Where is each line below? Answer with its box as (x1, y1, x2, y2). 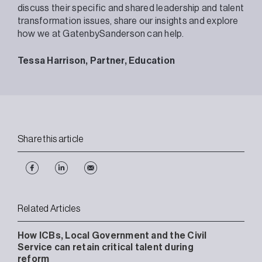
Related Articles (18, 204, 80, 213)
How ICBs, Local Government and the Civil (18, 230, 207, 240)
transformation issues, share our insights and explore (18, 16, 239, 26)
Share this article (18, 134, 84, 144)
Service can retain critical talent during (18, 242, 194, 252)
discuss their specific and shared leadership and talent (18, 3, 244, 13)
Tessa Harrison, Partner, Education (18, 56, 175, 65)
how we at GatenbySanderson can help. (18, 29, 184, 39)
